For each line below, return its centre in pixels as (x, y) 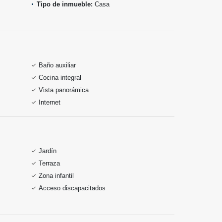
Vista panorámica (64, 90)
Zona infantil (56, 176)
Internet (50, 102)
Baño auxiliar (57, 65)
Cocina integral (60, 78)
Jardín (48, 151)
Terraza (49, 163)
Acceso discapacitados (72, 188)
